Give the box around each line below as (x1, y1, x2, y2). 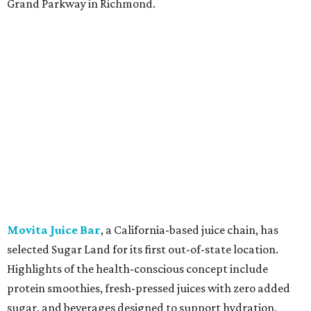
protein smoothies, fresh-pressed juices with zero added (7, 281, 290, 296)
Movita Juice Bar (7, 223, 101, 237)
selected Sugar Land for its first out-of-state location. (7, 242, 278, 257)
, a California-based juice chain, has (101, 223, 278, 237)
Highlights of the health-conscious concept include (7, 262, 268, 276)
